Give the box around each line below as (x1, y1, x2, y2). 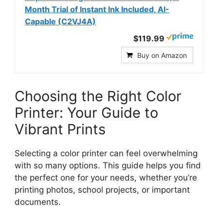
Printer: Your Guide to (15, 104, 158, 122)
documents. (15, 197, 61, 207)
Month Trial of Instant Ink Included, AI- (25, 4, 169, 15)
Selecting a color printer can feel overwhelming (15, 148, 198, 159)
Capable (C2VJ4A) (25, 17, 96, 27)
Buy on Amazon (137, 51, 187, 60)
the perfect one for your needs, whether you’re (15, 173, 197, 183)
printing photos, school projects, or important (15, 185, 190, 195)
